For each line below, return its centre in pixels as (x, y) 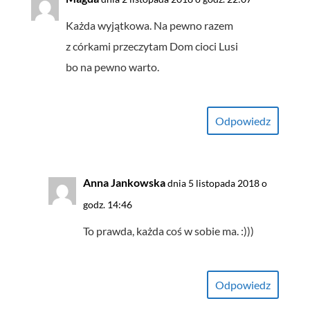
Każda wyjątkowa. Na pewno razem (149, 26)
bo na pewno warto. (112, 67)
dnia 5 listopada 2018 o (217, 183)
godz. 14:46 (107, 205)
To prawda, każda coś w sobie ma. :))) (168, 231)
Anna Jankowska (124, 183)
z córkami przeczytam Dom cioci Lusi (152, 46)
